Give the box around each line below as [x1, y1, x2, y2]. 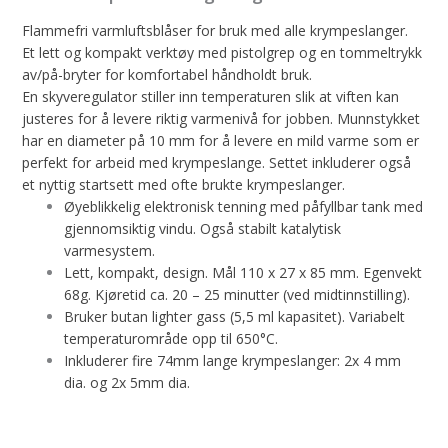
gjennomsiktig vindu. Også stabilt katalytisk [64, 218, 342, 238]
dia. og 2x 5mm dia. [64, 372, 191, 392]
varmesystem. [64, 240, 156, 260]
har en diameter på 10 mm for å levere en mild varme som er [22, 130, 420, 150]
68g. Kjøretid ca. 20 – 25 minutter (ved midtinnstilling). [64, 284, 411, 304]
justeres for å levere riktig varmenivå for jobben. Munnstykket [22, 108, 421, 128]
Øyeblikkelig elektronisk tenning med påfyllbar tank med [64, 196, 424, 216]
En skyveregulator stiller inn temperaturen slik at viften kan [22, 86, 400, 106]
